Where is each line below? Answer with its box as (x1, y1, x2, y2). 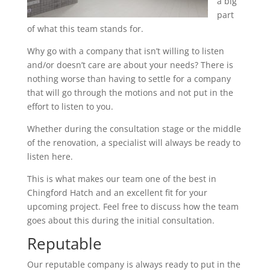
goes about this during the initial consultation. (27, 215, 215, 226)
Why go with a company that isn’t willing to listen (27, 45, 224, 57)
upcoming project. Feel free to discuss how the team (27, 201, 239, 212)
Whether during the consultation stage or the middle (27, 123, 241, 134)
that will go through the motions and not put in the (27, 87, 233, 98)
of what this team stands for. (27, 23, 143, 34)
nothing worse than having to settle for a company (27, 73, 231, 84)
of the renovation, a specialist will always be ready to (27, 137, 240, 148)
